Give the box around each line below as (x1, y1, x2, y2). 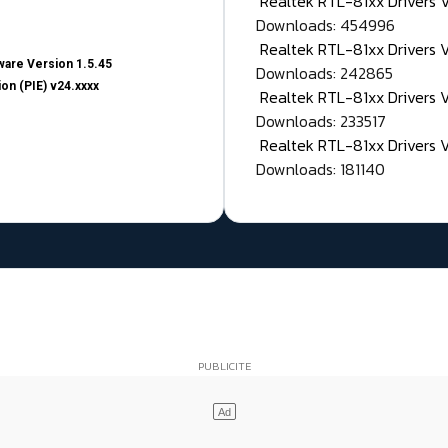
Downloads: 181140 (256, 157, 385, 182)
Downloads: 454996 (256, 13, 395, 38)
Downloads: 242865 (256, 61, 393, 86)
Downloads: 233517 (256, 109, 386, 134)
